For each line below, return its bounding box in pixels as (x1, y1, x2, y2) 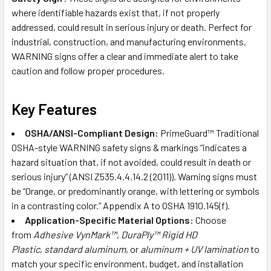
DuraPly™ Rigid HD (121, 228, 197, 240)
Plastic (11, 243, 40, 255)
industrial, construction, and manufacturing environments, (11, 35, 246, 47)
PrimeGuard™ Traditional (158, 126, 259, 139)
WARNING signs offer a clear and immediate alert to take (11, 50, 238, 62)
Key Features (11, 99, 97, 118)
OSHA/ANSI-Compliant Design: (25, 126, 158, 139)
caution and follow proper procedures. (11, 64, 165, 76)
